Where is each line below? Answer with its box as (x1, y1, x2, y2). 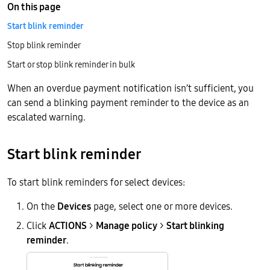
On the (27, 199, 57, 213)
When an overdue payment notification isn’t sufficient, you (7, 81, 254, 95)
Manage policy (96, 219, 157, 232)
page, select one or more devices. (91, 199, 233, 213)
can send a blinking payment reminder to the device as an (7, 96, 249, 109)
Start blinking (166, 219, 224, 232)
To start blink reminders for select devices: (7, 175, 185, 189)
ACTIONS (49, 219, 87, 232)
